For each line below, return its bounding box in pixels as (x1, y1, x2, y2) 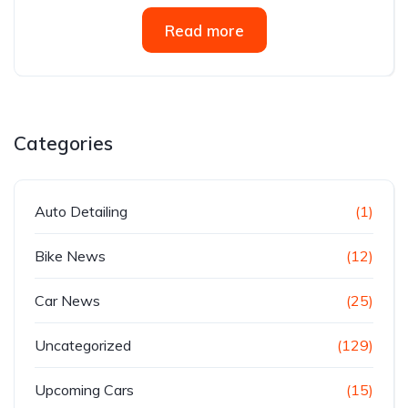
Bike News (35, 247, 106, 265)
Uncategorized (35, 336, 131, 354)
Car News (35, 291, 100, 310)
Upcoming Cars (35, 381, 134, 399)
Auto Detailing (35, 202, 127, 220)
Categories (14, 131, 113, 155)
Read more (164, 21, 244, 40)
